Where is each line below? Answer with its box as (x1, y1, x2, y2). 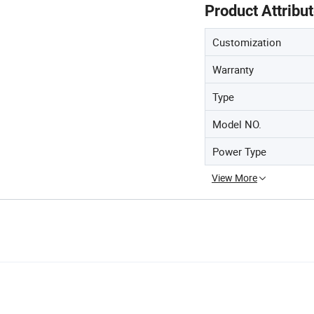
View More (212, 170, 257, 184)
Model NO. (212, 116, 261, 131)
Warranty (212, 62, 254, 76)
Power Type (212, 144, 266, 158)
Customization (212, 34, 281, 49)
